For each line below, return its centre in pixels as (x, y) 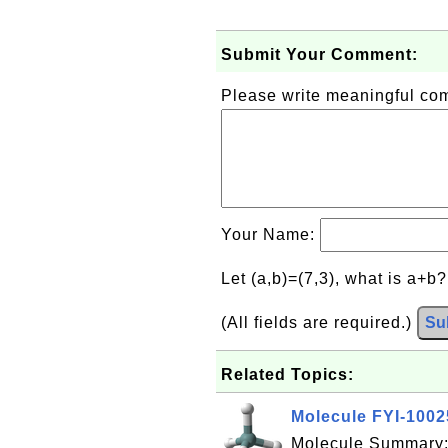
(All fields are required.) (319, 322)
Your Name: (270, 234)
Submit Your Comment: (319, 54)
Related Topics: (287, 374)
